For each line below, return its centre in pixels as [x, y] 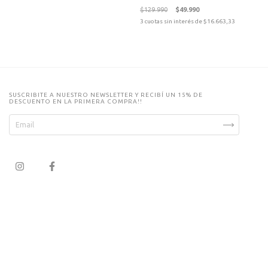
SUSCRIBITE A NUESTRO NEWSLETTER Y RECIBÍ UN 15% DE [106, 95]
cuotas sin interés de [174, 22]
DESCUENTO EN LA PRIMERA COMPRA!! [76, 102]
